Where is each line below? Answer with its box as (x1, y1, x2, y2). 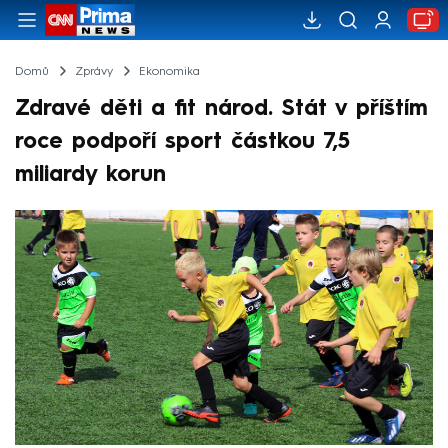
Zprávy (74, 65, 113, 78)
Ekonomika (138, 65, 200, 78)
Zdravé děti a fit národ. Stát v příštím (15, 97, 428, 120)
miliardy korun (15, 163, 166, 186)
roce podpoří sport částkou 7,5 (15, 130, 350, 153)
